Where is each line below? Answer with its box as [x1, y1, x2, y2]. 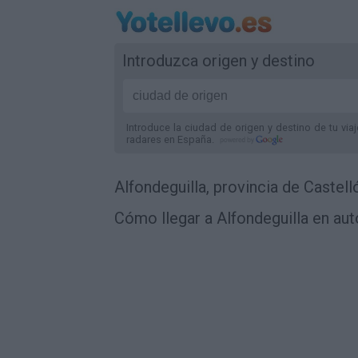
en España [164, 133, 212, 145]
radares [126, 133, 164, 145]
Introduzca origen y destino [122, 51, 315, 70]
